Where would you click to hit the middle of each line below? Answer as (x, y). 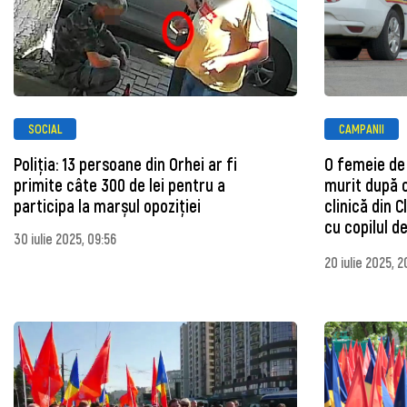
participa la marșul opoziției (107, 206)
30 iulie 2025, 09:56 (65, 239)
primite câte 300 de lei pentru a (119, 185)
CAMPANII (362, 128)
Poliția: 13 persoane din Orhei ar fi (125, 164)
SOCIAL (45, 128)
